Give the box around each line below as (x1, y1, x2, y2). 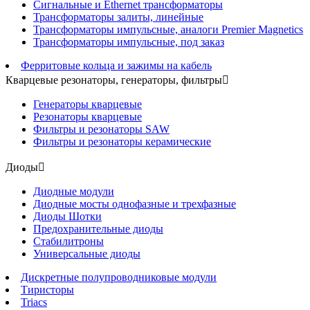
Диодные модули (33, 185, 114, 197)
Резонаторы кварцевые (33, 111, 142, 122)
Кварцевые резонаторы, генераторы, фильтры (6, 74, 222, 86)
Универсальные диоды (33, 248, 140, 259)
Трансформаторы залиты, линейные (33, 11, 203, 23)
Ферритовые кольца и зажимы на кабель (21, 60, 212, 71)
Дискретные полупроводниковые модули (21, 271, 217, 283)
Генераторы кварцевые (33, 98, 142, 110)
